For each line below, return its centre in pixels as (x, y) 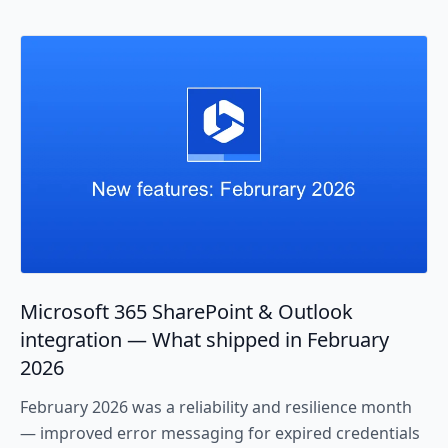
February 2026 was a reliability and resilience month (216, 407)
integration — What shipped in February (204, 340)
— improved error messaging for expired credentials (220, 433)
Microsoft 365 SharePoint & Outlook (186, 312)
